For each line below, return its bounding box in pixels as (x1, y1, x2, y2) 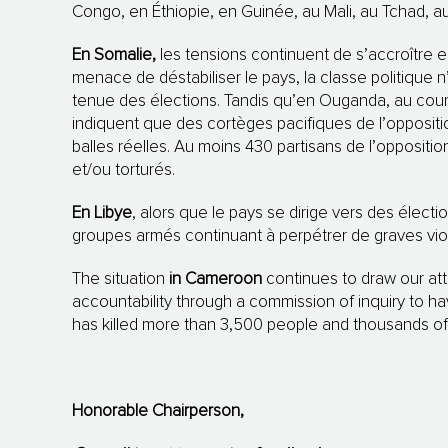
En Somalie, (72, 47, 156, 65)
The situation (72, 271, 169, 289)
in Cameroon (169, 271, 262, 289)
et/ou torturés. (72, 162, 175, 180)
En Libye (72, 205, 132, 223)
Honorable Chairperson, (72, 403, 244, 421)
